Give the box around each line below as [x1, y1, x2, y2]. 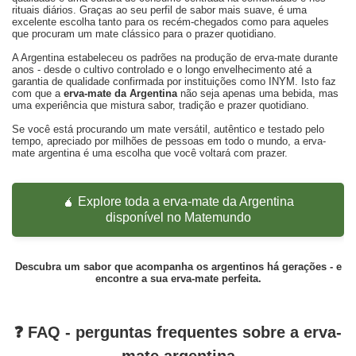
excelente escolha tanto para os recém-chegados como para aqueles [12, 16, 329, 29]
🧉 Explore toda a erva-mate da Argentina [62, 195, 294, 209]
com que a [12, 87, 64, 100]
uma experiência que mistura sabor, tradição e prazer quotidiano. [12, 99, 309, 112]
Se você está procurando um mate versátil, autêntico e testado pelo [12, 123, 324, 136]
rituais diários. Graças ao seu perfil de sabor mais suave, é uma [12, 4, 307, 17]
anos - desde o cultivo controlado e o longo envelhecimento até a [12, 64, 311, 76]
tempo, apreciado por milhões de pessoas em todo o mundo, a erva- [12, 135, 326, 148]
